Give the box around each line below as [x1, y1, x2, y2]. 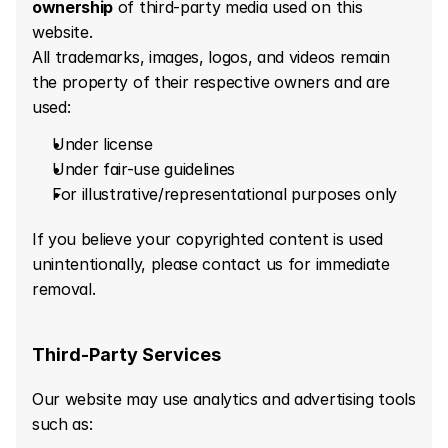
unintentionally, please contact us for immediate [32, 254, 390, 274]
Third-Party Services [32, 344, 221, 365]
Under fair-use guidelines [52, 159, 235, 179]
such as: [32, 414, 93, 434]
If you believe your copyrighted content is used [32, 229, 383, 249]
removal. [32, 279, 96, 299]
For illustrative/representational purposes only [52, 184, 397, 204]
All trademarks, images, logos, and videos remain [32, 47, 390, 67]
